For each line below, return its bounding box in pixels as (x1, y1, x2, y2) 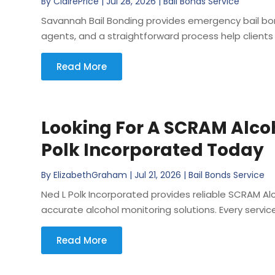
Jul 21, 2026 (134, 168, 182, 181)
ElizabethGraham (53, 168, 128, 181)
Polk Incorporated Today (41, 137, 265, 162)
